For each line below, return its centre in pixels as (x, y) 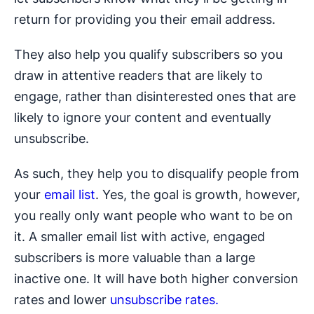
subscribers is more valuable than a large (135, 258)
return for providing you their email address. (145, 20)
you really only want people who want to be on (153, 216)
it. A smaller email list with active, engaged (139, 237)
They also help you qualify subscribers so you (148, 55)
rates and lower (62, 300)
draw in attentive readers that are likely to (138, 76)
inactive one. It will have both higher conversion (156, 279)
